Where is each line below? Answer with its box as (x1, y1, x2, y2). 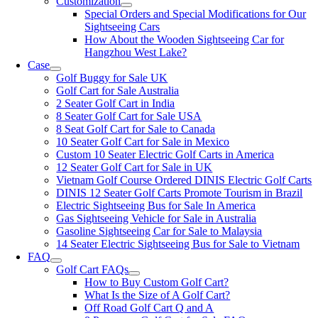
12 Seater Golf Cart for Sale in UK (56, 161, 213, 173)
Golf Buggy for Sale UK (56, 72, 168, 84)
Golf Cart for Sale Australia (56, 84, 180, 97)
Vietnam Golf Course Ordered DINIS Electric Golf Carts (56, 174, 312, 186)
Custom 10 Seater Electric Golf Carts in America (56, 148, 275, 160)
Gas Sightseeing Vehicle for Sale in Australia (56, 212, 257, 224)
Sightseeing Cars (84, 21, 160, 33)
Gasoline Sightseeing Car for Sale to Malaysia (56, 225, 263, 237)
